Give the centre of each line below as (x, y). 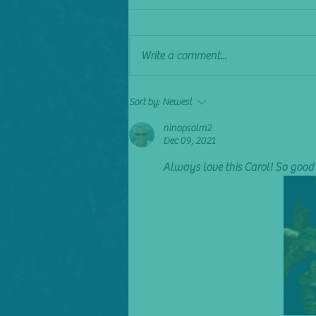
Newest (177, 103)
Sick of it (164, 38)
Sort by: (144, 103)
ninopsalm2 (187, 129)
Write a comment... (184, 56)
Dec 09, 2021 (189, 141)
